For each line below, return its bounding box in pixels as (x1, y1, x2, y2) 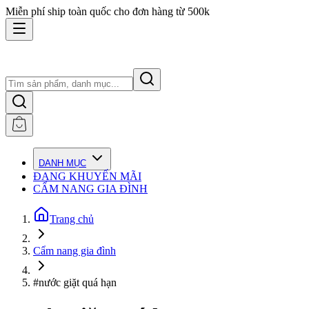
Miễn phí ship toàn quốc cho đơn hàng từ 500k (6, 6, 210, 17)
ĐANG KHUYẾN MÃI (33, 170, 141, 182)
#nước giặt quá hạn (33, 277, 117, 288)
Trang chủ (50, 213, 94, 225)
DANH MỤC (39, 158, 86, 168)
